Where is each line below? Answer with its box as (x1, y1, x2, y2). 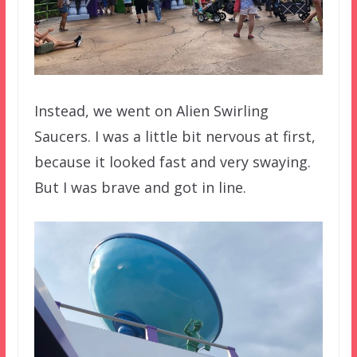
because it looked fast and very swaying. (33, 151, 311, 171)
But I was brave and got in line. (33, 177, 246, 197)
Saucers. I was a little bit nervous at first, (33, 126, 316, 146)
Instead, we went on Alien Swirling (33, 100, 269, 120)
